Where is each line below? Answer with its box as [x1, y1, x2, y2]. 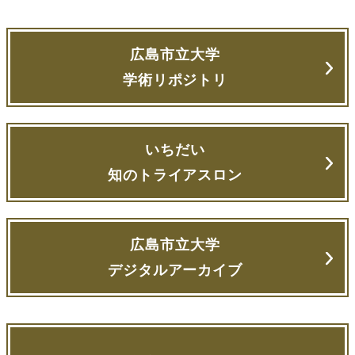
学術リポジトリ [122, 71, 228, 88]
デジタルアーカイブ [107, 261, 243, 278]
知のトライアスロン [107, 166, 243, 183]
